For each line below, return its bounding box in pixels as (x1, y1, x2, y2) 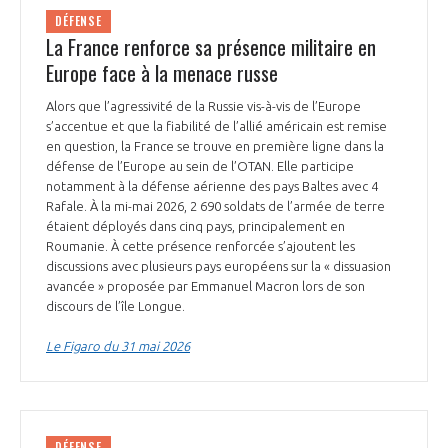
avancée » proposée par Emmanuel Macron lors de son (46, 278, 365, 293)
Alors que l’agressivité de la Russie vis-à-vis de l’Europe (46, 98, 361, 113)
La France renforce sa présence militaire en (46, 31, 376, 62)
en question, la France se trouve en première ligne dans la (46, 138, 384, 153)
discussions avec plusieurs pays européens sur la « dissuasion (46, 258, 391, 273)
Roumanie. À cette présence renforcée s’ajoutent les (46, 238, 355, 253)
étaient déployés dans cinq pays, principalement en (46, 218, 345, 233)
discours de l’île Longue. (46, 298, 188, 313)
